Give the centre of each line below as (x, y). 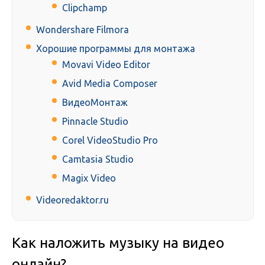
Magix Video (89, 178)
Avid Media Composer (110, 84)
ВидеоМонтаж (95, 103)
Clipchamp (85, 8)
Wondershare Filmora (83, 30)
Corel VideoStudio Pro (110, 140)
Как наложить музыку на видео (118, 243)
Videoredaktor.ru (72, 200)
